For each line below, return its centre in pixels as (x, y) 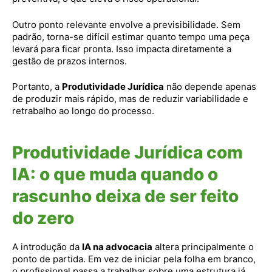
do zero (43, 218)
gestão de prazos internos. (70, 61)
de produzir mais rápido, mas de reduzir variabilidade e (130, 99)
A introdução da (47, 247)
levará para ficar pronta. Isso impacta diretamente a (122, 49)
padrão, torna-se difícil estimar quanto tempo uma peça (131, 36)
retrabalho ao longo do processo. (83, 111)
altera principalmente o (203, 247)
